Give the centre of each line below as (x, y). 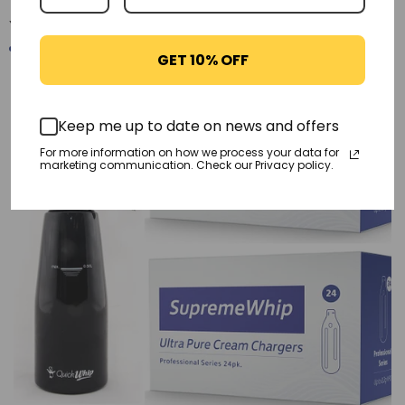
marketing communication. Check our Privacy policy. (187, 165)
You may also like (80, 28)
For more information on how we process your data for (189, 152)
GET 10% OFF (202, 60)
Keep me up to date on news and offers (198, 126)
